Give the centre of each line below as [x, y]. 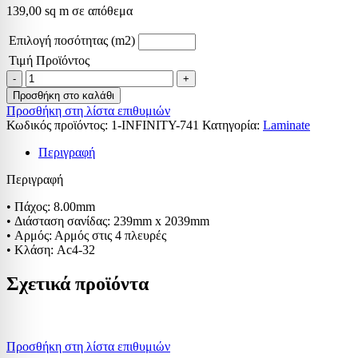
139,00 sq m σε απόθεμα [70, 10]
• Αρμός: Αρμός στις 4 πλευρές [86, 235]
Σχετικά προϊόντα [78, 283]
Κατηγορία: [231, 125]
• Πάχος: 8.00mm [51, 206]
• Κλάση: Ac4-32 [51, 249]
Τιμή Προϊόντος [49, 60]
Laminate [286, 125]
